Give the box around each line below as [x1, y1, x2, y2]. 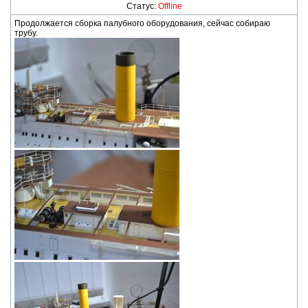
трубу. [14, 28, 38, 38]
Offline [157, 1, 182, 11]
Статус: [126, 1, 158, 11]
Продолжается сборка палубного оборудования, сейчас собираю [14, 19, 270, 28]
